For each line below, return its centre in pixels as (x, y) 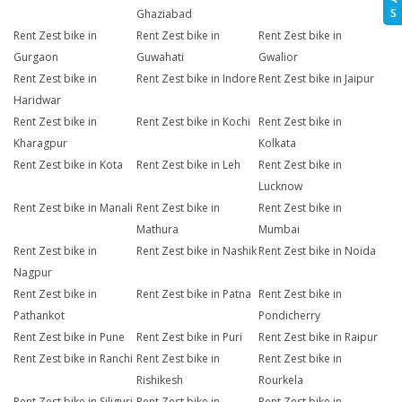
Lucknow (281, 187)
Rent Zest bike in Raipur (319, 337)
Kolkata (278, 144)
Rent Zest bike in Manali (73, 208)
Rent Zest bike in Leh (188, 165)
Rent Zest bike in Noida (318, 251)
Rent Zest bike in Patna (193, 294)
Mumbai (280, 230)
